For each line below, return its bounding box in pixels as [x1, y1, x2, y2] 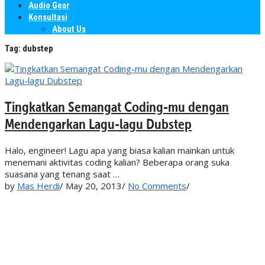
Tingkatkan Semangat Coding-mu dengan [5, 98, 229, 115]
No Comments [128, 179, 186, 192]
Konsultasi [28, 11, 67, 22]
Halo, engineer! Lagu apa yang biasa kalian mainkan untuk [5, 144, 234, 156]
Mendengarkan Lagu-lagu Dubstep [5, 115, 192, 132]
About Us [52, 23, 86, 34]
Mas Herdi [17, 179, 60, 192]
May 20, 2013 [66, 179, 122, 192]
